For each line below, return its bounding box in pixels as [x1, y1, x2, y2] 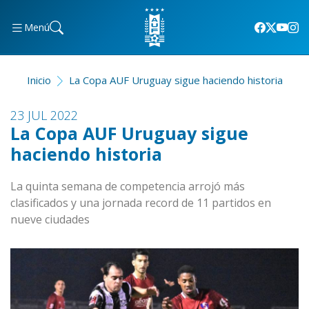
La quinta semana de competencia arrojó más [10, 179, 245, 194]
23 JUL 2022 [10, 107, 78, 123]
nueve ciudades [10, 212, 90, 227]
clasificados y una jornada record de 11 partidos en [10, 195, 271, 210]
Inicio [26, 73, 51, 87]
